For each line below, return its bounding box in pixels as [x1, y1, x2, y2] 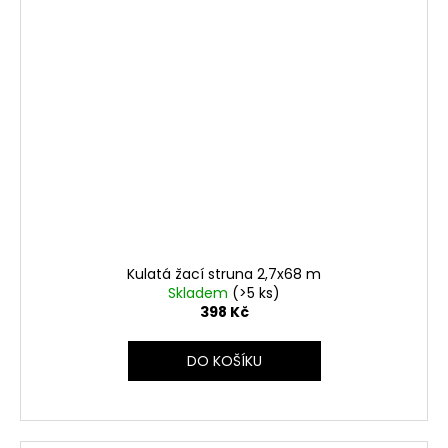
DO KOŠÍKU [186, 351, 262, 372]
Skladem [168, 283, 232, 304]
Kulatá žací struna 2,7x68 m [127, 264, 321, 285]
